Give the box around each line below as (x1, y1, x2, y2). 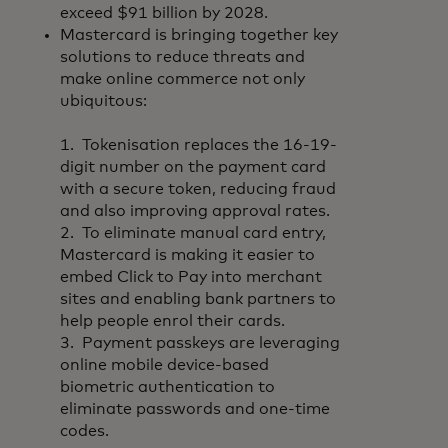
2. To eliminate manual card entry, (60, 225, 326, 241)
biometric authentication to (60, 379, 275, 395)
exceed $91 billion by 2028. (60, 5, 276, 21)
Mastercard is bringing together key (60, 27, 338, 43)
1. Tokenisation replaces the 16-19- (60, 137, 337, 153)
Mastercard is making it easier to (60, 247, 315, 263)
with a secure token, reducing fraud (60, 181, 336, 197)
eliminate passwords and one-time (60, 401, 330, 417)
